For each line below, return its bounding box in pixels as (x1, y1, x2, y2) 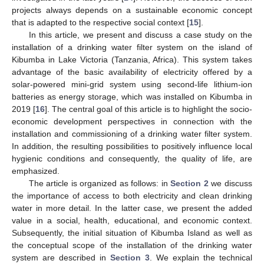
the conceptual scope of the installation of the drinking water (12, 240, 252, 250)
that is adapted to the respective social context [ (12, 18, 189, 28)
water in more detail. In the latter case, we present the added (12, 203, 252, 213)
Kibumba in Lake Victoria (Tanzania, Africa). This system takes (12, 55, 252, 65)
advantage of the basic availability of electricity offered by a (12, 67, 252, 77)
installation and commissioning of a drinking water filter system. (12, 129, 252, 139)
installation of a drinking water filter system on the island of (12, 42, 252, 52)
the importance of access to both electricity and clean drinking (12, 191, 252, 201)
